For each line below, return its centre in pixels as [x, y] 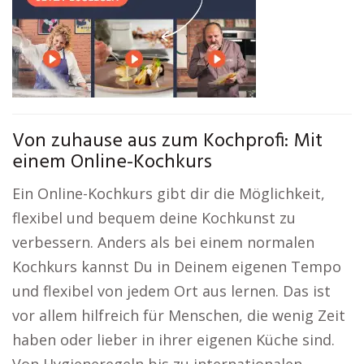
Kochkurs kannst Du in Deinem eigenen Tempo [177, 266]
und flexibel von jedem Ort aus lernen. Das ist [171, 291]
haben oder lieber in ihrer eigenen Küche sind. [173, 340]
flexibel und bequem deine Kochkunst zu [154, 218]
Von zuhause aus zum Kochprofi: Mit [167, 141]
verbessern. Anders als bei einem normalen [163, 242]
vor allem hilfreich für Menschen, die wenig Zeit [179, 315]
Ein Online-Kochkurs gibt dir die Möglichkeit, [169, 193]
